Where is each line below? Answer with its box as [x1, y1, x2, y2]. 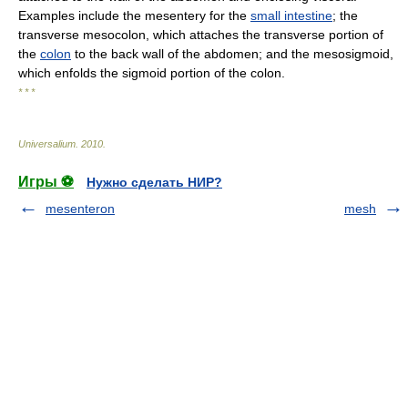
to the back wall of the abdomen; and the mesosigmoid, [71, 46, 393, 61]
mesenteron [46, 201, 115, 216]
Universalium [18, 138, 76, 149]
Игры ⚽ [18, 174, 74, 189]
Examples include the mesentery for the [18, 8, 250, 23]
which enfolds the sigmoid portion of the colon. [18, 66, 285, 80]
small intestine [250, 8, 332, 23]
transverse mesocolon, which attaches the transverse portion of [18, 27, 383, 42]
